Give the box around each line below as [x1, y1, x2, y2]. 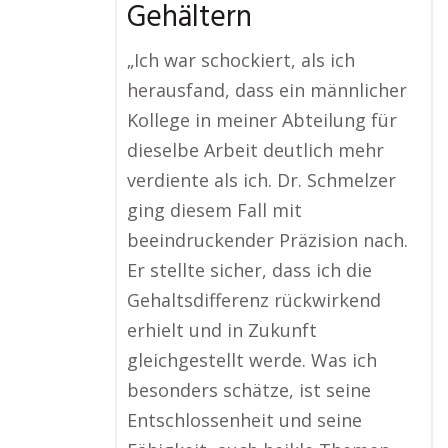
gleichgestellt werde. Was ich [127, 348, 377, 372]
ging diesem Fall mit [127, 198, 302, 222]
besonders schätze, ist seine [127, 378, 371, 402]
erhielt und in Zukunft [127, 318, 317, 342]
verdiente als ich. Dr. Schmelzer [127, 168, 396, 192]
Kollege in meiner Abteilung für [127, 108, 397, 132]
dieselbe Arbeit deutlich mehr [127, 138, 384, 162]
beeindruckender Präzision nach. [127, 228, 408, 252]
